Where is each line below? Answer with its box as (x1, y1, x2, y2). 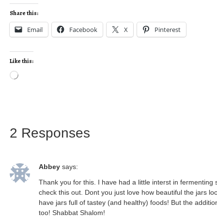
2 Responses (10, 125, 90, 141)
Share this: (10, 9, 38, 17)
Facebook (69, 25, 97, 34)
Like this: (10, 57, 33, 65)
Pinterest (155, 25, 181, 34)
